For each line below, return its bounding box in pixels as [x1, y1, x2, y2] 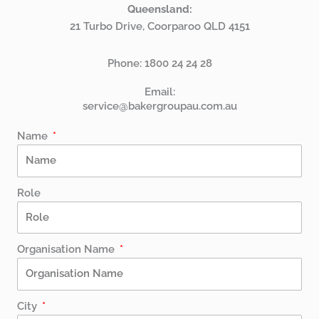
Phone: [107, 57, 145, 70]
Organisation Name [17, 243, 117, 256]
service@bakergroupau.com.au [82, 100, 237, 113]
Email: [144, 85, 175, 98]
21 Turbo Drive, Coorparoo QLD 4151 [69, 20, 250, 33]
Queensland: [127, 3, 192, 16]
